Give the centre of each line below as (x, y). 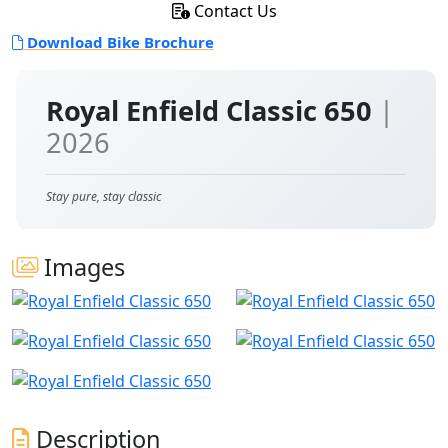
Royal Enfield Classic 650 (212, 110)
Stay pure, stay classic (103, 196)
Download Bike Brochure (118, 42)
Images (81, 267)
